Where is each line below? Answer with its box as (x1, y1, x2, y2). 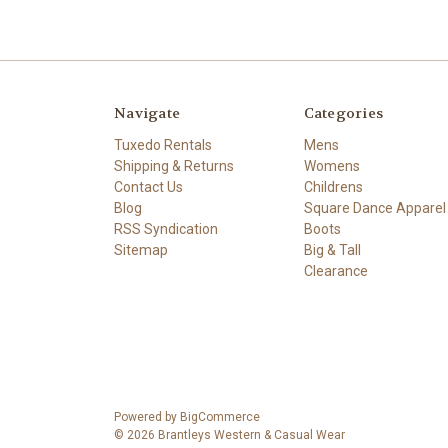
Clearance (303, 262, 368, 279)
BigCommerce (180, 409, 260, 424)
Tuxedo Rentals (114, 136, 212, 153)
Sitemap (114, 241, 168, 258)
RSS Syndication (114, 220, 218, 237)
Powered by (114, 409, 180, 424)
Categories (303, 103, 383, 122)
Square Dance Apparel (303, 199, 446, 216)
